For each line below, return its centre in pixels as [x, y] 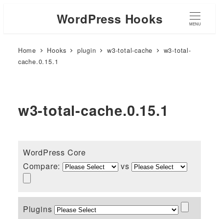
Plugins [39, 209]
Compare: [43, 166]
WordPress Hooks [109, 18]
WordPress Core [54, 152]
